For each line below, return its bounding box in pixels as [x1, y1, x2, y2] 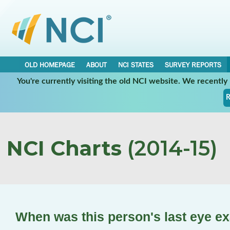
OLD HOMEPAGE [25, 61, 75, 69]
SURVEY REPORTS [165, 61, 221, 69]
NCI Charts [7, 136, 122, 161]
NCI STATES [118, 61, 154, 69]
